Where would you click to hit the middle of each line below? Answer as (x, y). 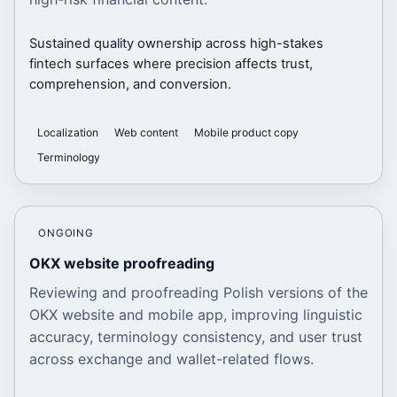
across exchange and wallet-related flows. (171, 359)
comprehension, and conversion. (130, 84)
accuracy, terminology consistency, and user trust (196, 337)
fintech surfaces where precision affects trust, (171, 63)
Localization (67, 132)
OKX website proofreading (122, 264)
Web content (146, 132)
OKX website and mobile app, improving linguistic (196, 315)
